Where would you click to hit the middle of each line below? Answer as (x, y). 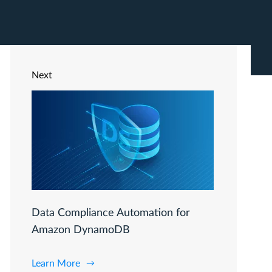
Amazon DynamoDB (81, 230)
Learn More (56, 263)
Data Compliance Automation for (111, 213)
